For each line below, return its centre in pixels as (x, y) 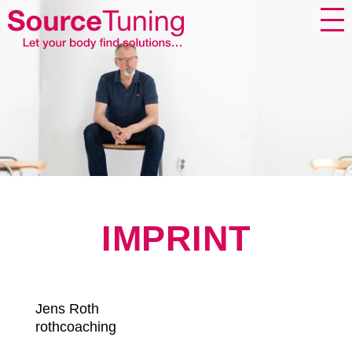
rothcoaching (75, 327)
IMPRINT (176, 238)
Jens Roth (67, 309)
